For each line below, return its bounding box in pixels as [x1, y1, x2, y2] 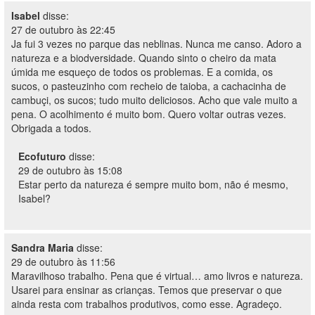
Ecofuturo [18, 149, 66, 163]
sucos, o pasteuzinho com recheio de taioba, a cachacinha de [11, 79, 286, 93]
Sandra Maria [11, 240, 74, 255]
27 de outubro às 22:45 [11, 22, 115, 37]
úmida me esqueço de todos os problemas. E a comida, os [11, 65, 273, 79]
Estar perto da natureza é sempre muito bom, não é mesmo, [18, 177, 288, 191]
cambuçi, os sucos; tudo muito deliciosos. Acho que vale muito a [11, 93, 297, 107]
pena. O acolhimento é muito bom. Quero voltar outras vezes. [11, 107, 286, 121]
